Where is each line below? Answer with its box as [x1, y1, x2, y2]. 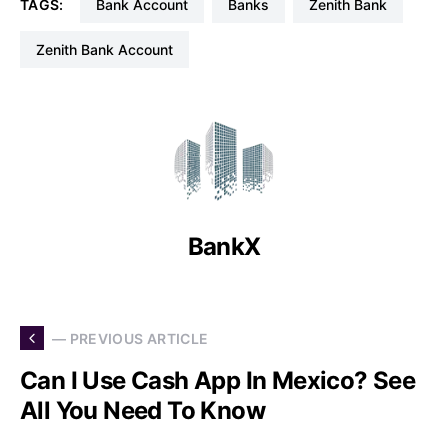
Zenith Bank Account [45, 41, 173, 59]
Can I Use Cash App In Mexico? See [20, 366, 416, 396]
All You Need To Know [20, 396, 265, 426]
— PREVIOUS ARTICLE [52, 329, 209, 347]
